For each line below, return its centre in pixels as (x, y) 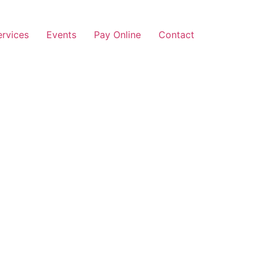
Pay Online (117, 35)
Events (61, 35)
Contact (176, 35)
